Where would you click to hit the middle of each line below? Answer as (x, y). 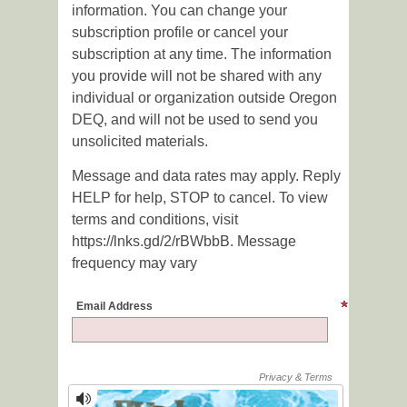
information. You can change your (179, 11)
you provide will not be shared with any (197, 76)
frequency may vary (134, 263)
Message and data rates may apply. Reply (206, 175)
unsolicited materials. (140, 142)
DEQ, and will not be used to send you (195, 120)
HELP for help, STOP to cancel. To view (200, 197)
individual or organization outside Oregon (204, 98)
